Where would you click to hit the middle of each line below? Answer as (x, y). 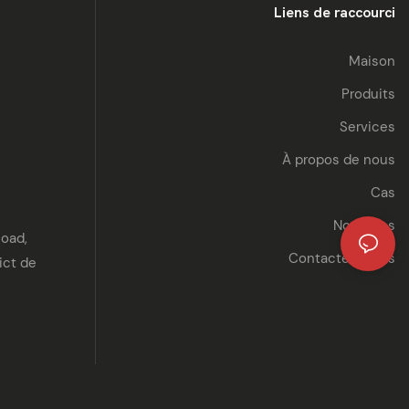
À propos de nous (339, 160)
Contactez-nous (342, 259)
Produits (368, 94)
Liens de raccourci (335, 12)
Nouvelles (364, 226)
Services (367, 127)
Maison (372, 62)
